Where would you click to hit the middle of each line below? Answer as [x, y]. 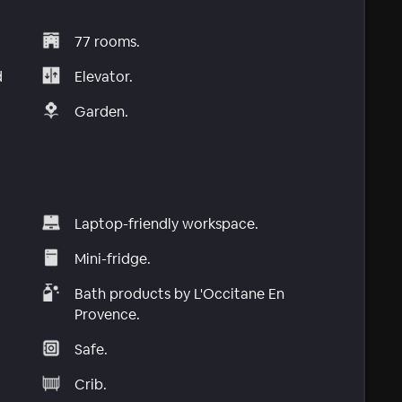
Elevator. [104, 76]
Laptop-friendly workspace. [167, 224]
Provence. [108, 315]
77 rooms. [108, 41]
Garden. [102, 111]
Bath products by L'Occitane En [180, 294]
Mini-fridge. [113, 259]
